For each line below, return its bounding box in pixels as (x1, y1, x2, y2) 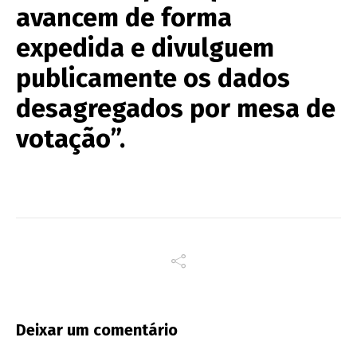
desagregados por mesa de (16, 92, 335, 124)
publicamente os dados (16, 62, 290, 93)
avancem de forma (16, 2, 232, 33)
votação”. (16, 123, 125, 154)
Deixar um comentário (16, 320, 178, 339)
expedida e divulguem (16, 32, 274, 63)
